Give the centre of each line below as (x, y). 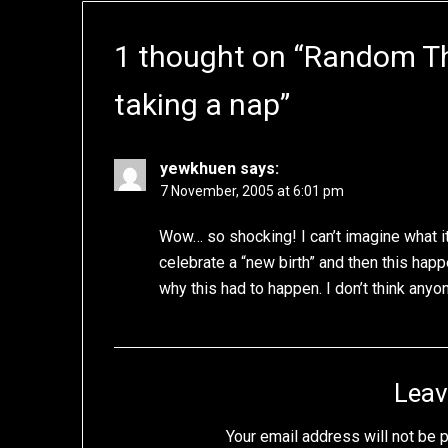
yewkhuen (198, 169)
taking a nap (197, 105)
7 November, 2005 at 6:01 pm (252, 191)
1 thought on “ (209, 57)
